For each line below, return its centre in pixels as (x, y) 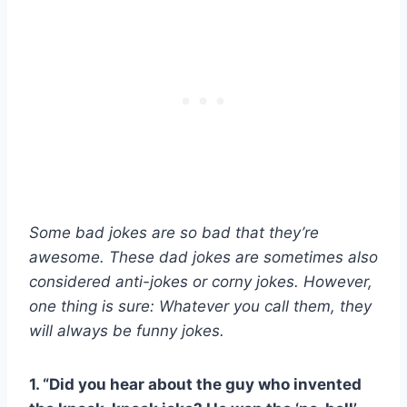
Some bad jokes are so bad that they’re (174, 232)
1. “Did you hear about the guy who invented (195, 384)
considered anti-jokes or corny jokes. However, (201, 281)
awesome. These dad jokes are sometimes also (203, 257)
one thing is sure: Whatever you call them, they (200, 306)
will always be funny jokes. (127, 330)
